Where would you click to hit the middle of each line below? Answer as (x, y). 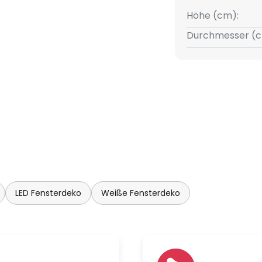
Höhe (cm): (212, 15)
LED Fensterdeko (48, 193)
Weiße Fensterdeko (141, 193)
